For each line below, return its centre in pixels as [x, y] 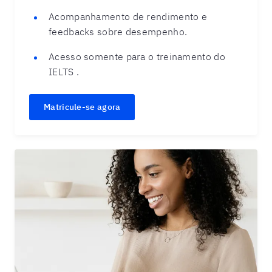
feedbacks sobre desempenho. [118, 32]
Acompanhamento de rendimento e [128, 16]
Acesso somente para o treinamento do [137, 56]
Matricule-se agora [82, 107]
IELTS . [64, 72]
